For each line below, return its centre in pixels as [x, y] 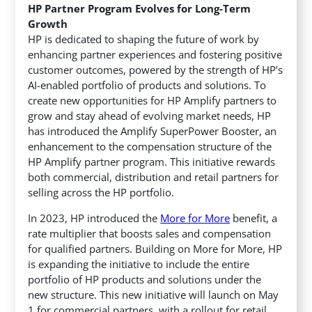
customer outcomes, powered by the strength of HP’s [156, 70]
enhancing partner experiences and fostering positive [155, 55]
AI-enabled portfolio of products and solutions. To [147, 85]
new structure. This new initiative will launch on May [154, 295]
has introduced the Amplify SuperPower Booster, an [153, 131]
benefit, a [254, 218]
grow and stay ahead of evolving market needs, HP [150, 116]
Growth [49, 24]
